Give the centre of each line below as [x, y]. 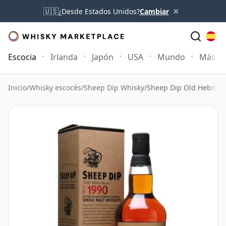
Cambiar [154, 11]
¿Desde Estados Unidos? [99, 11]
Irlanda [64, 57]
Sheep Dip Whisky [114, 88]
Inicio [17, 88]
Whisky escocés [55, 88]
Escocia [22, 57]
